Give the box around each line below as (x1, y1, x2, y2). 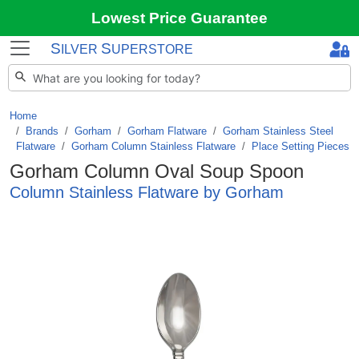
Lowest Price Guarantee (91, 10, 268, 26)
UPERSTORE (111, 42, 193, 56)
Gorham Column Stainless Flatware (71, 140, 236, 152)
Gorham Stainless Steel (223, 125, 333, 137)
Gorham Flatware (127, 125, 207, 137)
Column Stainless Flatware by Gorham (10, 184, 284, 201)
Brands (26, 125, 58, 137)
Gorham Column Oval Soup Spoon (10, 160, 304, 182)
